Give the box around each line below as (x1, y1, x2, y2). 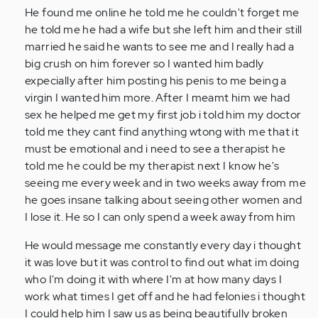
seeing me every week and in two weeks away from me (25, 175, 306, 191)
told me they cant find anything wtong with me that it (25, 124, 300, 140)
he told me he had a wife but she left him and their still (25, 22, 302, 38)
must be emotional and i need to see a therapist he (25, 141, 285, 157)
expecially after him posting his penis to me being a (25, 73, 287, 89)
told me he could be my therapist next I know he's (25, 158, 280, 174)
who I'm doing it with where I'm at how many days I (25, 272, 282, 287)
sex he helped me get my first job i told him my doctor (25, 107, 302, 123)
